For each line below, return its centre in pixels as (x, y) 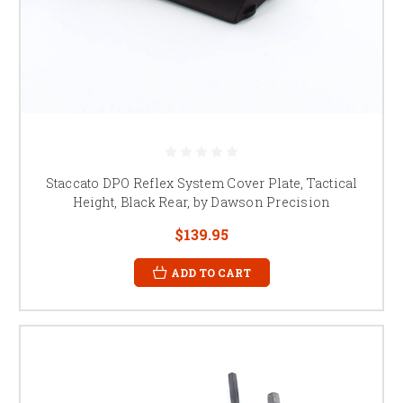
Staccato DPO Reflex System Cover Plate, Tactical (201, 183)
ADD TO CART (210, 272)
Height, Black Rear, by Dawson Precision (201, 201)
